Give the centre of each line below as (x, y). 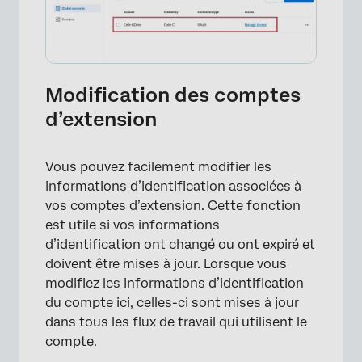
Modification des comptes (173, 95)
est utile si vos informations (133, 225)
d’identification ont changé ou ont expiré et (180, 245)
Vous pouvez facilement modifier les (158, 167)
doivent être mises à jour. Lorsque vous (166, 264)
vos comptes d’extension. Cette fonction (173, 206)
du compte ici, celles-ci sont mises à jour (172, 303)
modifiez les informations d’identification (175, 284)
